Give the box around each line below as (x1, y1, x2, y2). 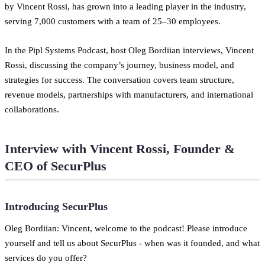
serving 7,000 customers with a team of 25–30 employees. (5, 15, 221, 26)
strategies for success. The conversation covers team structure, (5, 74, 234, 85)
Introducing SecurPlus (5, 200, 108, 212)
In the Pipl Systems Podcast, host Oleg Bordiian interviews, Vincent (5, 44, 254, 55)
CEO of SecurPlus (5, 158, 106, 173)
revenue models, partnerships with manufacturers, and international (5, 89, 253, 99)
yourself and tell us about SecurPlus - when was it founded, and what (5, 237, 260, 248)
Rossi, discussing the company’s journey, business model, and (5, 59, 234, 70)
